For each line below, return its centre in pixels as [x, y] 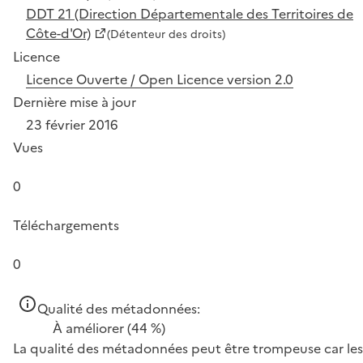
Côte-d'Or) [58, 33]
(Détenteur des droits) [166, 34]
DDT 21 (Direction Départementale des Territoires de [190, 13]
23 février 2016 [72, 124]
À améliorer [88, 328]
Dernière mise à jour [75, 102]
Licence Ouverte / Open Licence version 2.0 [160, 79]
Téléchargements [66, 225]
